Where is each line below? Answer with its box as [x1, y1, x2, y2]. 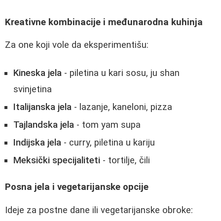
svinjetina [13, 83, 52, 95]
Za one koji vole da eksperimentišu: [5, 39, 148, 51]
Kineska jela [13, 67, 62, 78]
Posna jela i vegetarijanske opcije [5, 182, 148, 193]
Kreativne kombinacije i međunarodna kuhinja [5, 16, 203, 28]
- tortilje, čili [100, 154, 150, 166]
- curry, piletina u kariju [61, 137, 155, 148]
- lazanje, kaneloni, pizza [72, 101, 172, 112]
